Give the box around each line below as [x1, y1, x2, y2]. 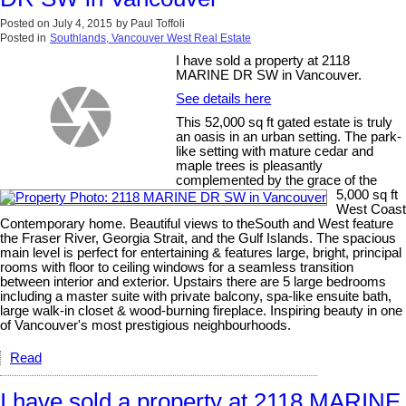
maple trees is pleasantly [176, 158, 324, 173]
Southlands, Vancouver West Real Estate [50, 31, 251, 44]
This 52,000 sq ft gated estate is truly [176, 114, 393, 130]
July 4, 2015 [53, 16, 112, 30]
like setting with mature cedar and [176, 143, 374, 159]
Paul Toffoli [130, 16, 185, 30]
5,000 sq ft [336, 187, 398, 202]
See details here [176, 91, 272, 106]
